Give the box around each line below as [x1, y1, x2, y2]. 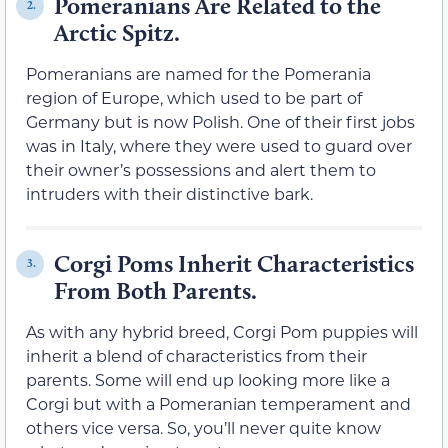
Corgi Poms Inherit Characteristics [54, 248, 414, 278]
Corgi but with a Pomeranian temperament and [26, 392, 411, 414]
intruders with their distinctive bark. [26, 182, 313, 204]
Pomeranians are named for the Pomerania [26, 62, 371, 84]
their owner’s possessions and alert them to [26, 158, 376, 180]
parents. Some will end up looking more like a [26, 368, 390, 390]
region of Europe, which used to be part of [26, 86, 362, 108]
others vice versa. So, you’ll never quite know [26, 416, 381, 438]
